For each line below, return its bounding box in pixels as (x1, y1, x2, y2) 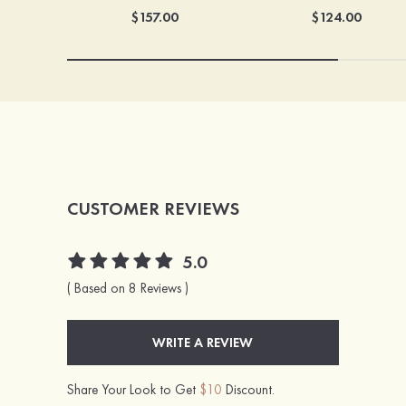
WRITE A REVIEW (152, 333, 254, 353)
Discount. (221, 381, 275, 400)
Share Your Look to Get (66, 381, 199, 400)
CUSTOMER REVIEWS (66, 197, 239, 221)
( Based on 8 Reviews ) (66, 279, 188, 298)
